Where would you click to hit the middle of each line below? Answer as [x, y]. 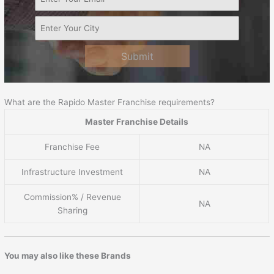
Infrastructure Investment [72, 172]
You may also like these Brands [68, 256]
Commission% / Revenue [72, 197]
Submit [137, 56]
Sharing [72, 211]
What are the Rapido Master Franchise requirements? [110, 102]
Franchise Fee [72, 147]
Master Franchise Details [137, 122]
